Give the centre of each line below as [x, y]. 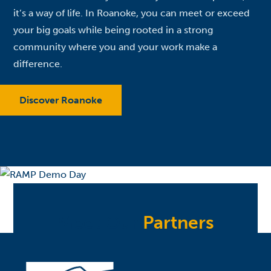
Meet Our [100, 222]
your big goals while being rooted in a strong [113, 30]
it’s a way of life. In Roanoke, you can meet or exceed [132, 13]
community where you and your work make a [115, 47]
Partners [178, 222]
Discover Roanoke [61, 100]
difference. [38, 64]
